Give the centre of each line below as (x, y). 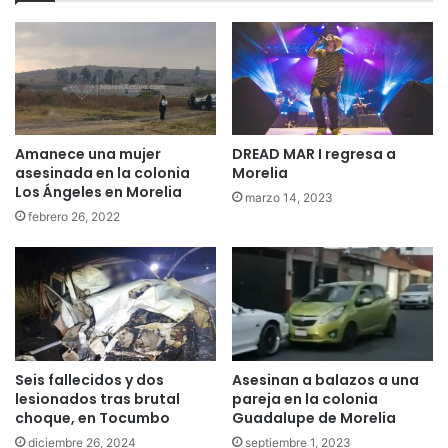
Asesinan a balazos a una (325, 379)
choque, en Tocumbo (92, 417)
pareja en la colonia (305, 398)
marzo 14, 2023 (289, 198)
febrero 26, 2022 (74, 217)
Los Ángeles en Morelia (98, 192)
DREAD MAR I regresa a (314, 154)
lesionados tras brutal (97, 398)
